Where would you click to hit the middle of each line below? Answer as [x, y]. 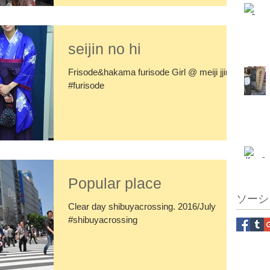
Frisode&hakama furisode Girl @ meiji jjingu [154, 72]
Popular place [115, 183]
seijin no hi [105, 49]
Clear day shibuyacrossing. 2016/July [142, 206]
